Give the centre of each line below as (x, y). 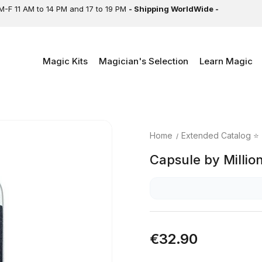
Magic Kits (65, 61)
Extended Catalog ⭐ (220, 135)
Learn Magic (226, 61)
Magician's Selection (144, 61)
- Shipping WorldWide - (175, 9)
